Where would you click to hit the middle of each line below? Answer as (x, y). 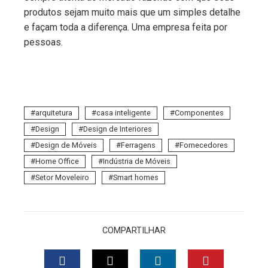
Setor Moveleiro (62, 177)
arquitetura (54, 113)
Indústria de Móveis (137, 161)
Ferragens (138, 145)
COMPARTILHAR (134, 231)
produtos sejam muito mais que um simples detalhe (132, 12)
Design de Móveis (66, 145)
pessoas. (43, 42)
